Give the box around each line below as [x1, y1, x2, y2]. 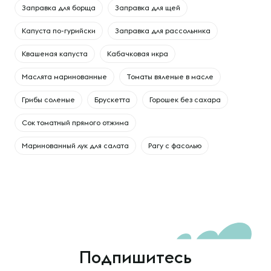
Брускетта [94, 96, 130, 103]
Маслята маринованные [22, 73, 107, 80]
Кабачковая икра [107, 50, 168, 57]
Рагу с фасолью [148, 142, 201, 149]
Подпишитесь [79, 247, 192, 267]
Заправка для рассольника [115, 27, 211, 34]
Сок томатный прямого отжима [22, 119, 129, 126]
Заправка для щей [115, 4, 180, 11]
